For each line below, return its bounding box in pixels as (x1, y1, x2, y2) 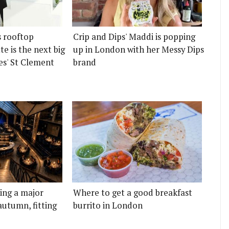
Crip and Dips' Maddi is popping (73, 31, 195, 43)
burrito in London (73, 200, 143, 212)
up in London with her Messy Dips (73, 44, 204, 56)
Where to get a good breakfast (73, 187, 192, 199)
